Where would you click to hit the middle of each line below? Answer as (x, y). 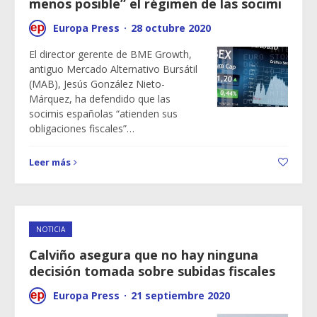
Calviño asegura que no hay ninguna (144, 255)
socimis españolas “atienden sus (103, 114)
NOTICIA (51, 229)
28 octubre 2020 (171, 28)
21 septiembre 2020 (180, 295)
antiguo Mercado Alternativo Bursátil (113, 69)
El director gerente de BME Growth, (110, 54)
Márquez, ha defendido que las (100, 99)
